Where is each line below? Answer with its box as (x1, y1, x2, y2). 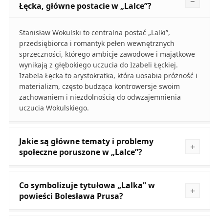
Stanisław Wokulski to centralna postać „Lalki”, (19, 28, 170, 38)
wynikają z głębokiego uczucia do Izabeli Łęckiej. (19, 60, 178, 70)
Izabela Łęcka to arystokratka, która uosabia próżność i (19, 71, 197, 81)
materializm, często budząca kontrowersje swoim (19, 82, 180, 91)
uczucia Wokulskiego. (19, 103, 89, 113)
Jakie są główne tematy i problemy (19, 136, 153, 147)
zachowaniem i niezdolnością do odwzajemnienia (19, 92, 181, 102)
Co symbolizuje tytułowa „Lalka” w (19, 180, 155, 191)
